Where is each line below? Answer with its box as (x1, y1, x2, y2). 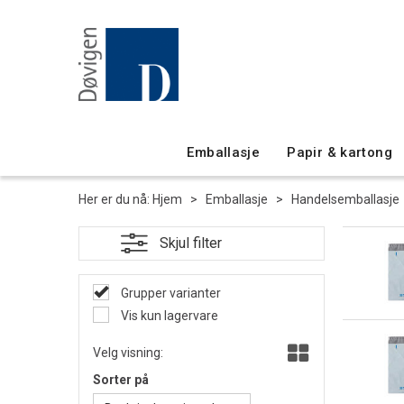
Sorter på (93, 372, 149, 387)
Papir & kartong (287, 144, 392, 161)
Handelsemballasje (291, 192, 399, 207)
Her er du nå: (78, 192, 150, 207)
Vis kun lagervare (118, 308, 218, 323)
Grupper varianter (118, 286, 221, 300)
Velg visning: (93, 345, 163, 360)
